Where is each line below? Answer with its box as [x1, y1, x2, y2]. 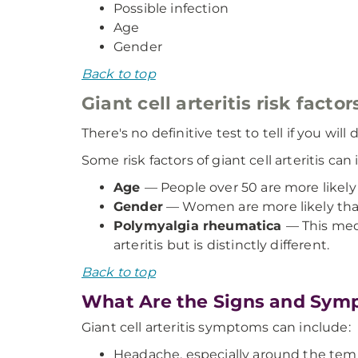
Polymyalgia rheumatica [113, 218, 286, 233]
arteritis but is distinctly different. [113, 237, 330, 253]
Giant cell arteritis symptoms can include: [82, 320, 351, 335]
